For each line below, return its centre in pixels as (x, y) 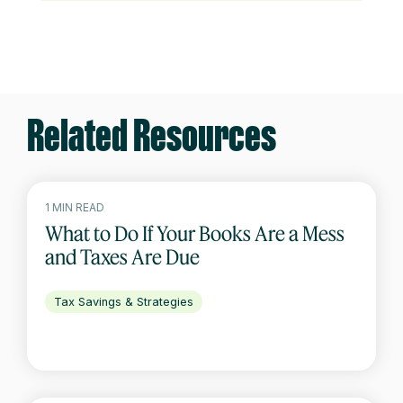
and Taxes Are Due (122, 256)
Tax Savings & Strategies (124, 301)
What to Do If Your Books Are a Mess (195, 233)
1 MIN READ (75, 207)
